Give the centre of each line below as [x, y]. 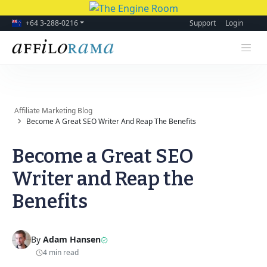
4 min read [61, 252]
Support [203, 23]
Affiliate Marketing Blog [56, 110]
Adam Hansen [72, 240]
